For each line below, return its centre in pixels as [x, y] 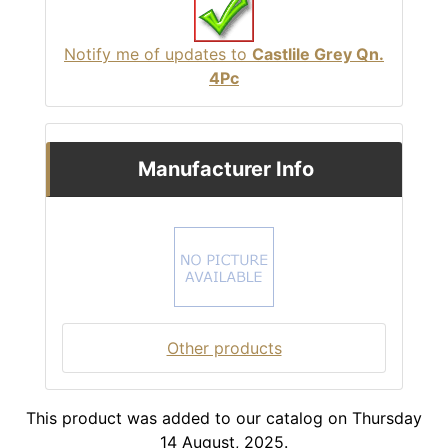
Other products [224, 348]
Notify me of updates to [158, 54]
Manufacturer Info [226, 169]
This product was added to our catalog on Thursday [224, 418]
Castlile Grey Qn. [318, 54]
